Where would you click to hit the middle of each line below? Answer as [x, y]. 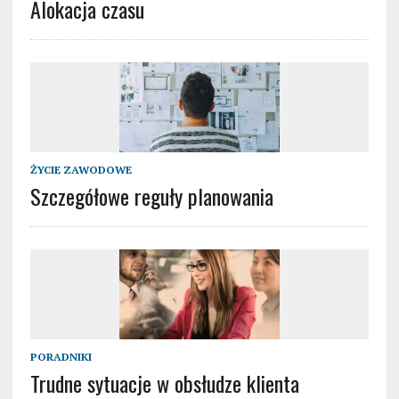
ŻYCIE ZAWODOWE [81, 170]
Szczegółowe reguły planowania [151, 196]
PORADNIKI [61, 357]
